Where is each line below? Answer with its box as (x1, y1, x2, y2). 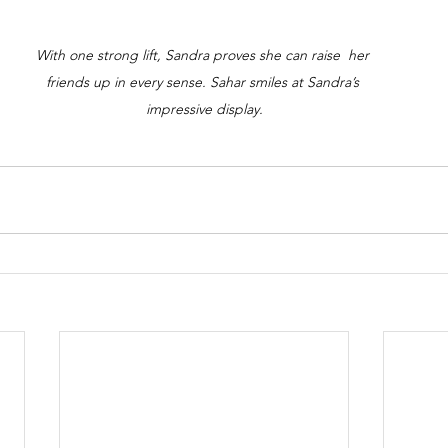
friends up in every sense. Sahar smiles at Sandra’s (45, 72, 363, 91)
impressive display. (145, 99, 263, 118)
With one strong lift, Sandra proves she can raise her (35, 45, 373, 64)
